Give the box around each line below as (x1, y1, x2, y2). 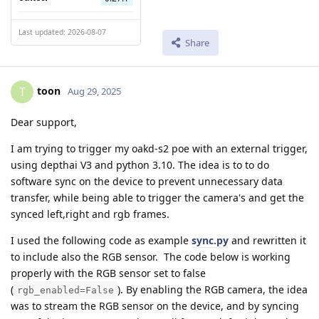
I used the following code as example (11, 234, 192, 248)
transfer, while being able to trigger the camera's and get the (11, 191, 304, 205)
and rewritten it (229, 234, 306, 248)
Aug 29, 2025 (68, 85, 121, 98)
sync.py (192, 234, 229, 248)
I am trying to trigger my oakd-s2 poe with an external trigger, (11, 142, 308, 156)
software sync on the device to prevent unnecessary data (11, 174, 283, 189)
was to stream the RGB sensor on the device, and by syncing (11, 299, 299, 313)
